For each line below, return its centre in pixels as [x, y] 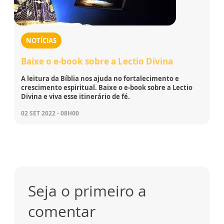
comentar [62, 211]
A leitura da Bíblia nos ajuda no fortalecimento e [100, 79]
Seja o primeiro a [87, 191]
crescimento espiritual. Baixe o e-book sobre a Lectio [107, 88]
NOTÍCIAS [41, 41]
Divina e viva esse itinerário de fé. [75, 97]
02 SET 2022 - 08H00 [50, 113]
